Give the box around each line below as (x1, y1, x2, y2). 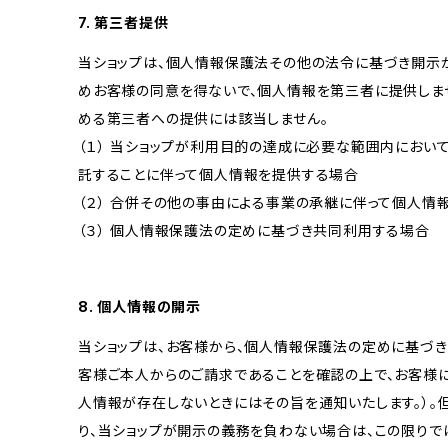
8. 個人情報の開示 (78, 298, 202, 315)
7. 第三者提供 (78, 14, 169, 31)
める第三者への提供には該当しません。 (78, 110, 329, 127)
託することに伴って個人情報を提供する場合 (78, 166, 359, 183)
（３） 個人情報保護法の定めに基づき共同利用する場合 (78, 222, 430, 239)
